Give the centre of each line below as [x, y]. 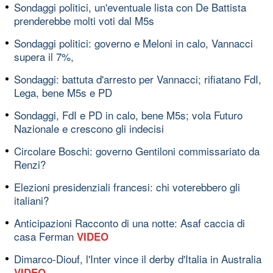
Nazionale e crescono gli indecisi [89, 128]
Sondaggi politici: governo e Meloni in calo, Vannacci [133, 43]
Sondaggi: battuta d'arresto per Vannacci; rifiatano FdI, [138, 79]
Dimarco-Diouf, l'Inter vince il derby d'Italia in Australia [138, 258]
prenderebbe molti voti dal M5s [84, 20]
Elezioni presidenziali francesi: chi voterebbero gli [127, 186]
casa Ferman [45, 236]
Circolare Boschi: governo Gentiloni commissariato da [137, 151]
